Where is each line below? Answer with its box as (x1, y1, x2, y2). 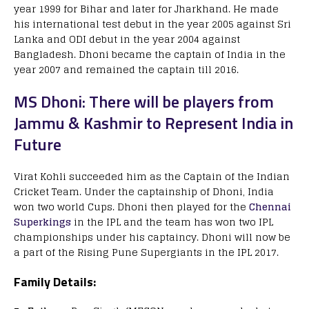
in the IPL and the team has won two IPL (74, 213, 273, 231)
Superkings (14, 213, 71, 231)
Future (14, 132, 61, 157)
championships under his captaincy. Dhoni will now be (14, 228, 290, 246)
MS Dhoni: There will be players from (14, 89, 274, 114)
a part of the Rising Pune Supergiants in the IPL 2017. (14, 243, 279, 261)
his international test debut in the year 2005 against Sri (14, 15, 291, 33)
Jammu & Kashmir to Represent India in (14, 110, 293, 136)
